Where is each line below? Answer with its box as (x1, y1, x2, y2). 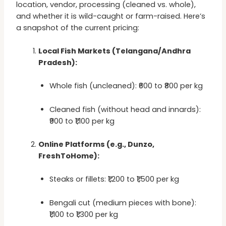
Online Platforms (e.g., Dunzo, (38, 139, 155, 149)
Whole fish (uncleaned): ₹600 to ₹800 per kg (49, 81, 203, 91)
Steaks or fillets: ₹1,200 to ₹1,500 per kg (49, 174, 180, 185)
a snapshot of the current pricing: (16, 22, 140, 33)
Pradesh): (38, 57, 78, 68)
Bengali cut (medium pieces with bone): (49, 197, 197, 208)
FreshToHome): (38, 150, 100, 161)
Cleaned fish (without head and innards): (49, 104, 201, 115)
